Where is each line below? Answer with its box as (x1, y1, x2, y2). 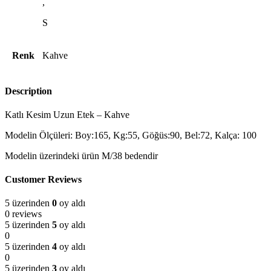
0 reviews (5, 209, 42, 220)
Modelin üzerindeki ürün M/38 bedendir (5, 150, 158, 161)
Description (5, 85, 52, 96)
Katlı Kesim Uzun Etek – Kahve (5, 109, 129, 120)
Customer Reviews (5, 174, 82, 185)
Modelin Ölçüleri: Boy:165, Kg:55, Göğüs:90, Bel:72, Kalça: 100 (5, 129, 256, 140)
